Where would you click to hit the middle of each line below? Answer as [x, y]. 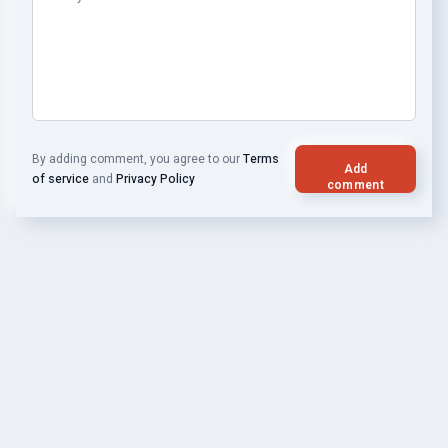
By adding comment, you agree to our [137, 159]
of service [60, 179]
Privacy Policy [155, 179]
